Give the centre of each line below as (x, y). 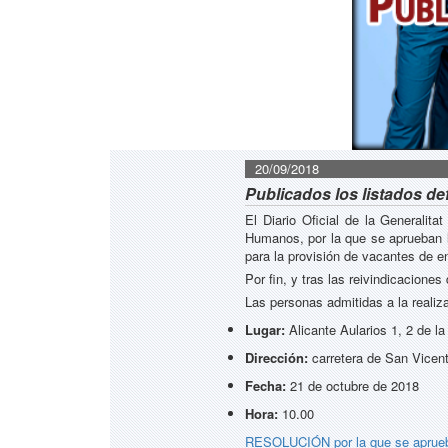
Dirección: (276, 357)
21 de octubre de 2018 (352, 385)
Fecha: (265, 385)
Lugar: (265, 329)
